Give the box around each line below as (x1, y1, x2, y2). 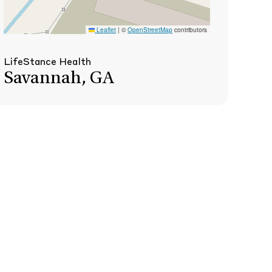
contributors (172, 25, 207, 34)
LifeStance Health (4, 58, 91, 67)
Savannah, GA (4, 70, 114, 88)
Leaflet (95, 25, 116, 34)
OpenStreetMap (127, 25, 172, 34)
